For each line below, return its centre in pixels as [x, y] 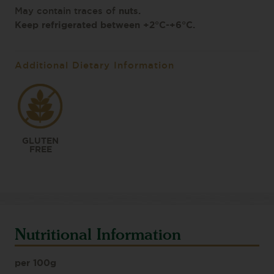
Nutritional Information [98, 234]
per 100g [35, 262]
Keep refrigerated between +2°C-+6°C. [105, 24]
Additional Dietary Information [94, 65]
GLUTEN [40, 140]
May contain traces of [67, 11]
